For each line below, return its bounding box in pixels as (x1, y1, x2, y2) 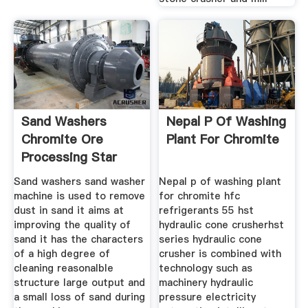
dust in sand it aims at (13, 203, 124, 218)
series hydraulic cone (159, 232, 263, 247)
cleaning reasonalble (13, 261, 113, 276)
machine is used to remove (13, 189, 145, 203)
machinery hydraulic (159, 276, 254, 290)
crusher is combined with (159, 247, 282, 261)
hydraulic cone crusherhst (159, 218, 285, 232)
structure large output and (13, 276, 145, 290)
